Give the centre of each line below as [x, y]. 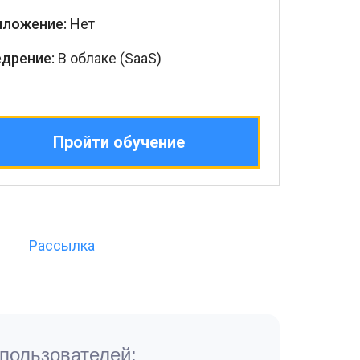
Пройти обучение [119, 142]
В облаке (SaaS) [108, 58]
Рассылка [62, 245]
